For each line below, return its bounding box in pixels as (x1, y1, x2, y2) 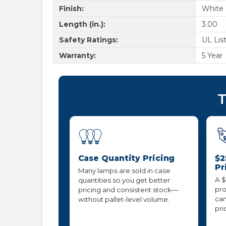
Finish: (59, 4, 84, 13)
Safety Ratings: (59, 35, 118, 44)
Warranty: (59, 50, 96, 60)
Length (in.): (59, 19, 105, 29)
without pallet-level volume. (78, 195, 169, 204)
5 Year (201, 50, 222, 60)
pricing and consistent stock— (78, 186, 178, 194)
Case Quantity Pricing (78, 153, 175, 163)
